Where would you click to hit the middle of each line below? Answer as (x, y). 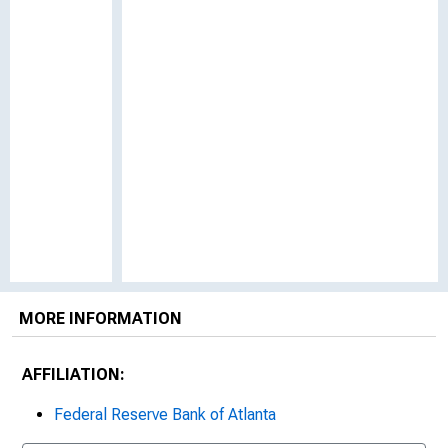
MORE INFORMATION (100, 318)
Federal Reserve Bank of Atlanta (165, 414)
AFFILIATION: (73, 374)
